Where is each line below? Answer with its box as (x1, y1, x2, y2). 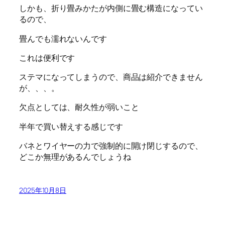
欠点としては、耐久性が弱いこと (19, 101, 139, 113)
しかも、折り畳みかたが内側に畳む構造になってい (19, 3, 203, 14)
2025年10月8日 (19, 185, 66, 195)
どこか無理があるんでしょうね (19, 151, 131, 162)
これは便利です (19, 52, 75, 63)
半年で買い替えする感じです (19, 121, 123, 132)
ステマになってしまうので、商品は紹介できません (19, 71, 203, 83)
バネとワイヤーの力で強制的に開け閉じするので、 (19, 140, 203, 151)
